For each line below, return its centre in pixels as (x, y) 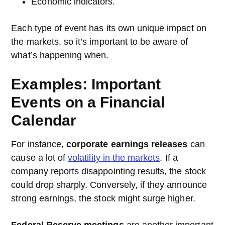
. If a (169, 158)
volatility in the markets (114, 158)
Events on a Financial (88, 102)
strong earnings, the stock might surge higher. (104, 198)
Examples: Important (86, 84)
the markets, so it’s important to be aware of (99, 42)
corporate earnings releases (127, 144)
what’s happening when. (60, 55)
